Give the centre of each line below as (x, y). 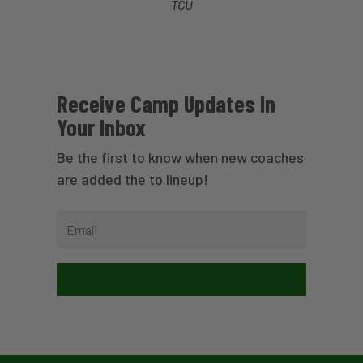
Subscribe (181, 277)
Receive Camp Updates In (166, 103)
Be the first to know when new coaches (180, 157)
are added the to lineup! (132, 179)
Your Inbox (101, 126)
